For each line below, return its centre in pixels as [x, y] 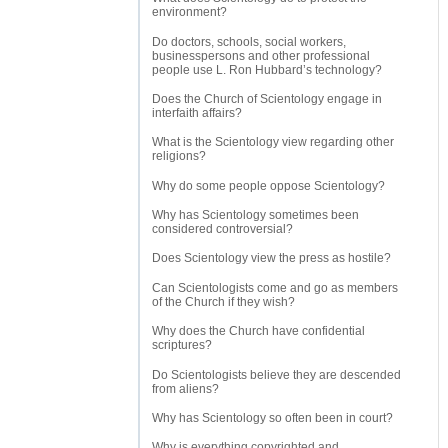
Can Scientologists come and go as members [275, 287]
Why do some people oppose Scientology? [268, 185]
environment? [189, 12]
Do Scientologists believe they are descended [276, 374]
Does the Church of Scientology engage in [267, 98]
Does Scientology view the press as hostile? [271, 258]
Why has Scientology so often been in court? [272, 417]
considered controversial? [222, 229]
